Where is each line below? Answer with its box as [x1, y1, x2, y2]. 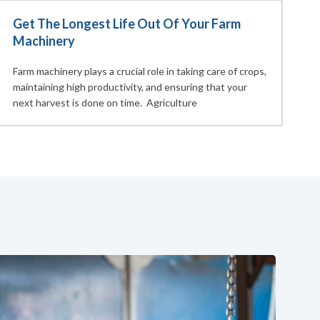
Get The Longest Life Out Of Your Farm [13, 16, 241, 32]
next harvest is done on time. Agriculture [13, 96, 197, 109]
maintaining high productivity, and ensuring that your [13, 81, 247, 94]
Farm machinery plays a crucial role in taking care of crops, [13, 65, 266, 78]
